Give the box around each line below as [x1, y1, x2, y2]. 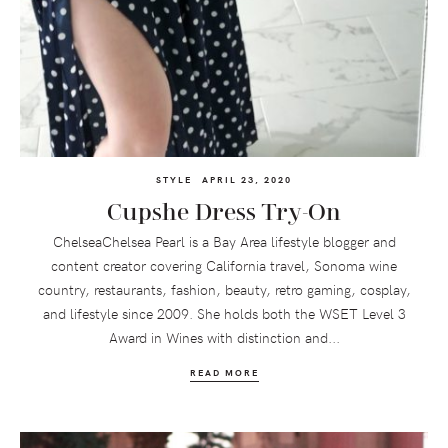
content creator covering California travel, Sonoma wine [51, 256, 397, 276]
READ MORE [189, 366, 259, 379]
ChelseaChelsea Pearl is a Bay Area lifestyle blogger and [52, 232, 396, 252]
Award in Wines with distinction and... [108, 328, 340, 348]
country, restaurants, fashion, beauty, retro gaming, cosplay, [37, 280, 411, 300]
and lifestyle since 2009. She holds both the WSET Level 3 [42, 304, 406, 324]
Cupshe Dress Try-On [107, 200, 341, 227]
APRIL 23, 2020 [202, 173, 292, 186]
